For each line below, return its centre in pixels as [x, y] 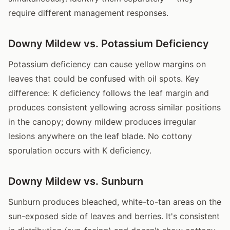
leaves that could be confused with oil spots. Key [104, 78]
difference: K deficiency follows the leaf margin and [109, 93]
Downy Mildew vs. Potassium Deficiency [109, 43]
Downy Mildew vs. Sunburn [76, 181]
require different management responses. [88, 13]
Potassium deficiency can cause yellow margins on [107, 64]
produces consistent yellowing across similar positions [114, 107]
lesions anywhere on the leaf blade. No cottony [100, 136]
